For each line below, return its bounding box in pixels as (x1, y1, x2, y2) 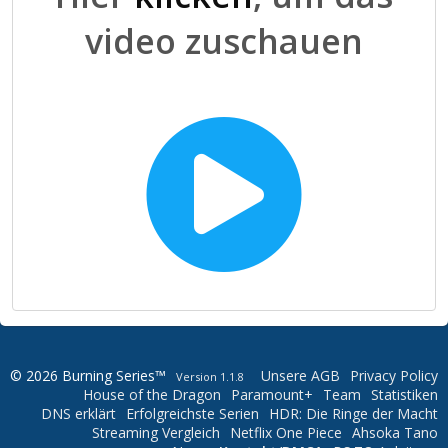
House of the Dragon (83, 385, 221, 405)
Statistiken (371, 385, 438, 405)
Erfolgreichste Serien (126, 404, 259, 424)
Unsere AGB (261, 366, 340, 386)
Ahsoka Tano (352, 423, 438, 443)
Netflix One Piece (230, 423, 342, 443)
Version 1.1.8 (176, 369, 244, 385)
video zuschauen (85, 18, 363, 65)
